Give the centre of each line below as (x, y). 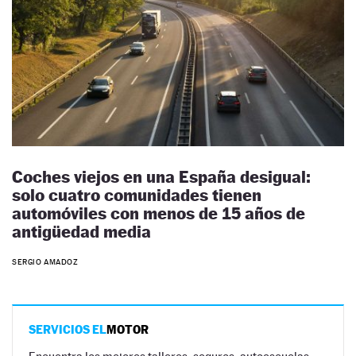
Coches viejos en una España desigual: (161, 176)
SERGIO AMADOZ (45, 262)
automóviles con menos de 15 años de (159, 213)
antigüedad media (81, 231)
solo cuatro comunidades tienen (137, 195)
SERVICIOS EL (68, 330)
